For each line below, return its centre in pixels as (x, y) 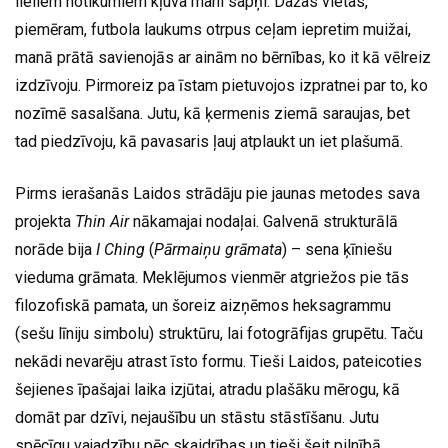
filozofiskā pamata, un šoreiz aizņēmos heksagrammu (203, 305)
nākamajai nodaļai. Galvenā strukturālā (263, 221)
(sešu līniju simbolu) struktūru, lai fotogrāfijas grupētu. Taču (219, 333)
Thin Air (102, 221)
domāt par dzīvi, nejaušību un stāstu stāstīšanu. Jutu (197, 417)
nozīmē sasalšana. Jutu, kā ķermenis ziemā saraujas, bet (212, 113)
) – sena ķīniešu (337, 249)
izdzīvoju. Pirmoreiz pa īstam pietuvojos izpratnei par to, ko (221, 85)
